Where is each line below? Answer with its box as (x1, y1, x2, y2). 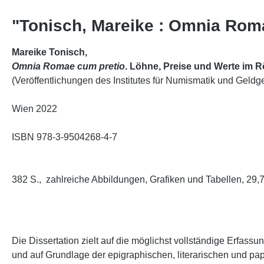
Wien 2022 (12, 104, 57, 114)
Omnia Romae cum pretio (12, 61, 125, 71)
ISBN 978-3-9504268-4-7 (12, 132, 117, 142)
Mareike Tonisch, (12, 47, 87, 57)
